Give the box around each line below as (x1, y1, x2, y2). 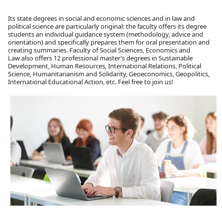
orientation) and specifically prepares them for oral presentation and (8, 37, 210, 47)
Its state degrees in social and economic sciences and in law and (8, 13, 195, 23)
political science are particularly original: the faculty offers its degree (8, 21, 207, 31)
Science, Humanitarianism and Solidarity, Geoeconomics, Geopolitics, (8, 69, 210, 78)
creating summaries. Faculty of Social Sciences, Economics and (8, 45, 190, 55)
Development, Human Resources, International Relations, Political (8, 61, 201, 70)
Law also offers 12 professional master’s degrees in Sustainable (8, 53, 193, 62)
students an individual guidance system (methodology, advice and (8, 29, 203, 39)
